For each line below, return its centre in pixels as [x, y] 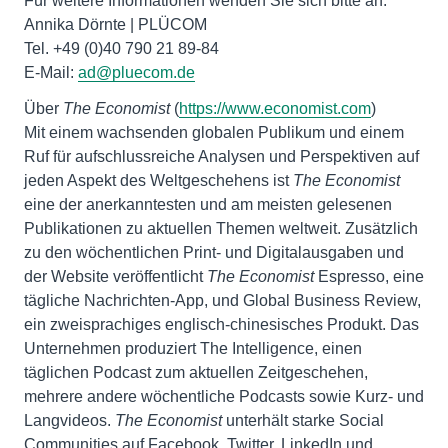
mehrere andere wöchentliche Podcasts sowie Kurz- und [224, 396]
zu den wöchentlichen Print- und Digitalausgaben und [214, 252]
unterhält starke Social [305, 420]
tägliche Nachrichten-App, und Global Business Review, [222, 300]
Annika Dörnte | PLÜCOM [115, 24]
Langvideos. [69, 420]
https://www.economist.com [275, 108]
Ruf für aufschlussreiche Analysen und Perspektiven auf [221, 156]
